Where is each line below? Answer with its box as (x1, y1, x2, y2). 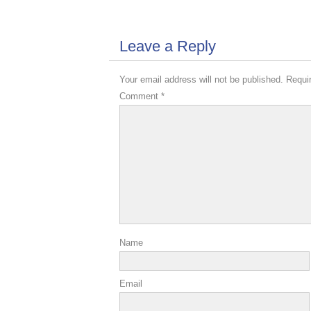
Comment (119, 91, 161, 101)
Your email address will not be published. (119, 74, 283, 85)
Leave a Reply (119, 37, 216, 55)
